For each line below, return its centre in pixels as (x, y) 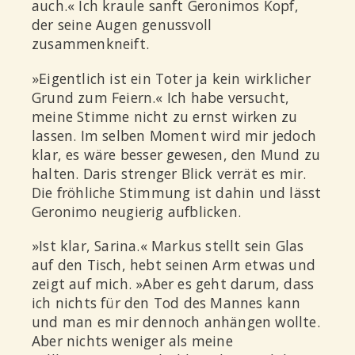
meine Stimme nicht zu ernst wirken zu (165, 116)
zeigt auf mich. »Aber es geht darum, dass (173, 284)
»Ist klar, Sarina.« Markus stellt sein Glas (168, 246)
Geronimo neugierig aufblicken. (136, 211)
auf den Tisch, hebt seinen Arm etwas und (174, 265)
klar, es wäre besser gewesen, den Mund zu (176, 154)
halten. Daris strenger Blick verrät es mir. (169, 173)
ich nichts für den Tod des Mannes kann (166, 303)
